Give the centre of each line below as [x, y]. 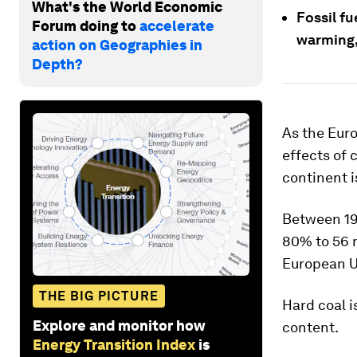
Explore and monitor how [119, 325]
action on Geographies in [117, 45]
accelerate [177, 25]
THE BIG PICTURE [99, 296]
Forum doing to [86, 25]
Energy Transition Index [114, 344]
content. [310, 327]
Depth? [57, 64]
